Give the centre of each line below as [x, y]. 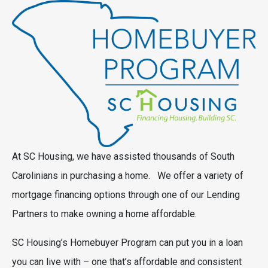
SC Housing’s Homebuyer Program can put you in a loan [127, 242]
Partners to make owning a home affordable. [106, 214]
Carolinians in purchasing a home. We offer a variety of [128, 175]
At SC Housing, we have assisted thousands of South [123, 156]
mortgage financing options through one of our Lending [126, 194]
